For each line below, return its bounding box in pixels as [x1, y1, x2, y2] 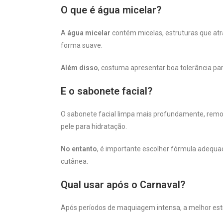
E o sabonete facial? [61, 85, 152, 97]
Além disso [61, 63, 98, 72]
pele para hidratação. [61, 122, 127, 130]
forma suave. [61, 41, 103, 49]
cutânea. [61, 157, 88, 165]
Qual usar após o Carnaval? [61, 178, 185, 191]
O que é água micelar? [61, 3, 161, 16]
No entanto [61, 144, 97, 153]
